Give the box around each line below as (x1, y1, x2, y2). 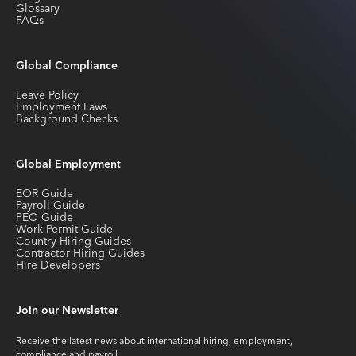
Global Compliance (16, 56, 118, 75)
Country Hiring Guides (16, 231, 131, 251)
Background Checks (16, 109, 118, 129)
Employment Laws (16, 97, 107, 117)
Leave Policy (16, 85, 79, 105)
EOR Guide (16, 184, 73, 203)
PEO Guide (16, 207, 73, 227)
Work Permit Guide (16, 219, 113, 239)
